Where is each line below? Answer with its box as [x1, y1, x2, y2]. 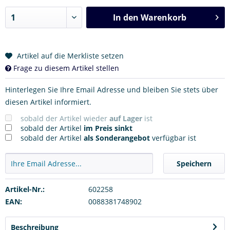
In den [112, 11, 139, 23]
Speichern [177, 158, 212, 168]
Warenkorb [140, 11, 186, 23]
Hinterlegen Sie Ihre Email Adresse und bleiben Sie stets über [5, 84, 218, 94]
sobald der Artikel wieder [21, 113, 109, 123]
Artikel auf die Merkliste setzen [17, 50, 124, 61]
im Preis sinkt [84, 123, 132, 133]
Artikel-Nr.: [5, 184, 45, 194]
